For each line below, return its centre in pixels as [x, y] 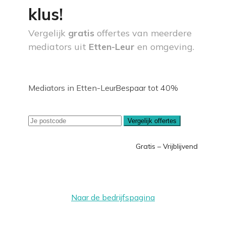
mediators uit [59, 47]
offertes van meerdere [144, 33]
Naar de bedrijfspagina [113, 197]
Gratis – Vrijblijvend [167, 146]
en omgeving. [164, 47]
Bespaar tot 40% [147, 88]
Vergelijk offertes [152, 121]
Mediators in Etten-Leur [72, 88]
